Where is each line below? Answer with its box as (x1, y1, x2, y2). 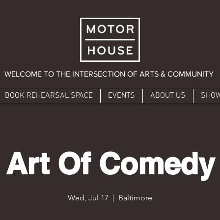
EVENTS (108, 90, 135, 101)
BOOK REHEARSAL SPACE (4, 90, 93, 101)
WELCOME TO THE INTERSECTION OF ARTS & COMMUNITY (4, 69, 214, 78)
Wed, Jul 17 (68, 192, 109, 202)
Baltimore (118, 192, 153, 202)
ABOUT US (150, 90, 186, 101)
